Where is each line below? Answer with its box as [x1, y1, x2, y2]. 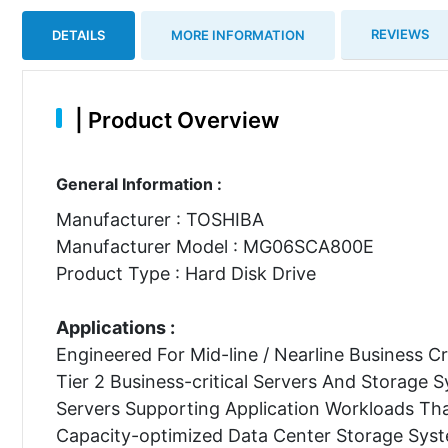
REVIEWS [371, 26, 429, 42]
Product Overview [82, 106, 279, 133]
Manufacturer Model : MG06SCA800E [55, 235, 374, 257]
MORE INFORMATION [171, 26, 305, 43]
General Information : [55, 173, 222, 194]
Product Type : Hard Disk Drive [55, 262, 316, 284]
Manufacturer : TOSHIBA [55, 208, 264, 230]
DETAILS [52, 26, 105, 43]
